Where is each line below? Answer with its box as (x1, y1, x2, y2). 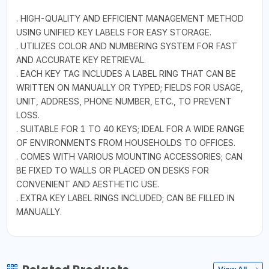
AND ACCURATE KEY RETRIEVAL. (16, 54, 146, 65)
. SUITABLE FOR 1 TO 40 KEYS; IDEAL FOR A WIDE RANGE (16, 123, 244, 134)
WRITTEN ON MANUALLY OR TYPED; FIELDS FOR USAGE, (16, 82, 243, 92)
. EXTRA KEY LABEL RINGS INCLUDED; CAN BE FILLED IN (16, 192, 235, 203)
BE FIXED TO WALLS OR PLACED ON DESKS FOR (16, 165, 209, 175)
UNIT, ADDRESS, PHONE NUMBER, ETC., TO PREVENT (16, 95, 232, 106)
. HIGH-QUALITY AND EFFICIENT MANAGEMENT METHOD (16, 13, 244, 23)
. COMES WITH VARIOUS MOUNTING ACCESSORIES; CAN (16, 151, 243, 162)
